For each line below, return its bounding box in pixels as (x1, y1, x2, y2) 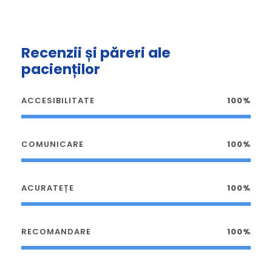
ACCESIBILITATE (21, 95, 95, 107)
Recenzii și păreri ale (21, 43, 171, 63)
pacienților (21, 59, 100, 80)
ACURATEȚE (21, 182, 74, 194)
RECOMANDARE (21, 226, 91, 238)
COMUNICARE (21, 138, 84, 151)
